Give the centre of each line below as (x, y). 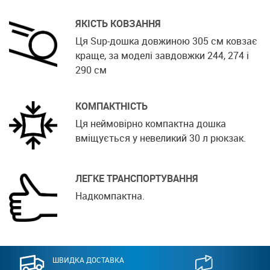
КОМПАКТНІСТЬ (111, 106)
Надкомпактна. (110, 196)
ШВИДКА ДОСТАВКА (88, 260)
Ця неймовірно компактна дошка (151, 124)
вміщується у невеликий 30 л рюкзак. (161, 138)
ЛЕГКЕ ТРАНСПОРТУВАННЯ (137, 179)
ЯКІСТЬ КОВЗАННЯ (118, 24)
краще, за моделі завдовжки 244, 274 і (162, 56)
